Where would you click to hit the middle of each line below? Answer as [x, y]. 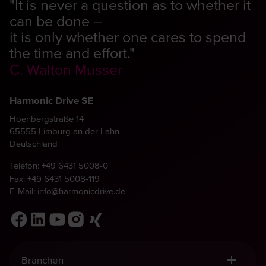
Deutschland [34, 144]
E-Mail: [23, 191]
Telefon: [26, 166]
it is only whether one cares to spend [128, 37]
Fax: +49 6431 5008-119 [55, 179]
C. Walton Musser [66, 69]
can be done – [56, 21]
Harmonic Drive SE [51, 101]
